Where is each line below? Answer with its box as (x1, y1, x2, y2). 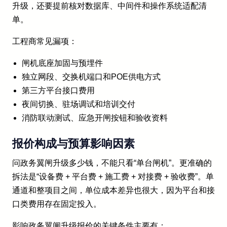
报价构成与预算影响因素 (12, 137, 135, 150)
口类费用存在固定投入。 (12, 199, 101, 208)
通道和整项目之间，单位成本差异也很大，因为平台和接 (12, 185, 215, 195)
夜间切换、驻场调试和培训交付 (22, 99, 136, 108)
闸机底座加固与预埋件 (22, 58, 103, 67)
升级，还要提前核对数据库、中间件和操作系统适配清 (12, 1, 207, 10)
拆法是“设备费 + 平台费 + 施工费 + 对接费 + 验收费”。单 (12, 172, 214, 181)
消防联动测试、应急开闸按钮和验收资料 (22, 113, 168, 122)
